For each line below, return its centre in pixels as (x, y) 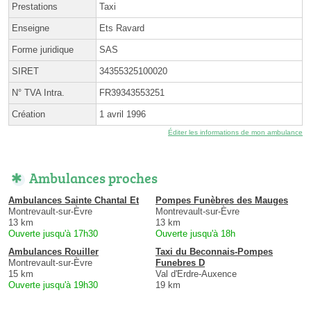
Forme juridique (43, 49)
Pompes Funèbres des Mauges (222, 200)
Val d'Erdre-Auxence (196, 274)
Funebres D (180, 262)
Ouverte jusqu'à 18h (195, 233)
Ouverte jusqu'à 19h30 (53, 285)
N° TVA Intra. (38, 92)
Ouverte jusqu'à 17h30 (53, 233)
